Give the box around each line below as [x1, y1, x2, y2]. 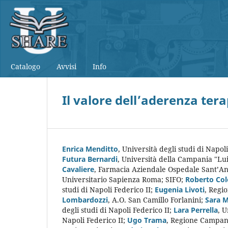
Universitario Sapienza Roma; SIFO [62, 174, 181, 184]
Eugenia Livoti [155, 184, 205, 194]
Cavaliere [62, 164, 94, 174]
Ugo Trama [127, 215, 166, 225]
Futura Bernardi [62, 154, 118, 164]
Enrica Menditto [62, 144, 118, 154]
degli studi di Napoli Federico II [62, 205, 169, 215]
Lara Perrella [174, 205, 218, 215]
